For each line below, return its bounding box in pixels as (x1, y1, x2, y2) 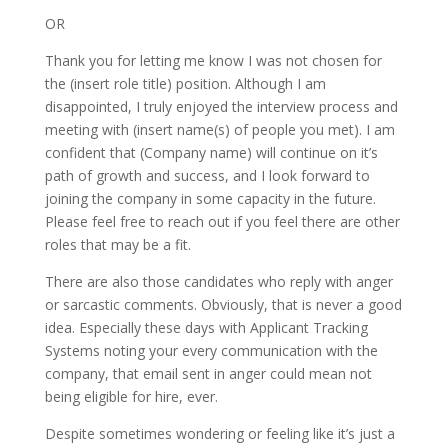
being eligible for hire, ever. (44, 387, 218, 406)
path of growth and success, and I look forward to (44, 166, 370, 185)
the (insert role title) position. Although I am (44, 74, 326, 93)
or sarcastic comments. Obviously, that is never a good (44, 295, 402, 314)
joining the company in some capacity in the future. (44, 189, 376, 208)
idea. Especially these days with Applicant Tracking (44, 318, 368, 337)
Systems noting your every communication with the (44, 341, 378, 360)
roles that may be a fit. (44, 235, 191, 254)
